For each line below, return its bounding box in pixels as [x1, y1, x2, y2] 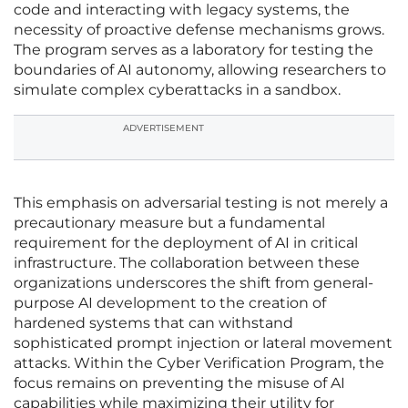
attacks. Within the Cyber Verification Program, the [14, 354, 384, 372]
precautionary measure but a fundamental [14, 214, 325, 232]
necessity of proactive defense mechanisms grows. [14, 21, 384, 39]
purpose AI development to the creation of [14, 294, 326, 312]
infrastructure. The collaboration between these [14, 254, 360, 272]
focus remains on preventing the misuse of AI [14, 374, 345, 393]
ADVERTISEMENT [123, 122, 204, 135]
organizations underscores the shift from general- [14, 274, 373, 292]
